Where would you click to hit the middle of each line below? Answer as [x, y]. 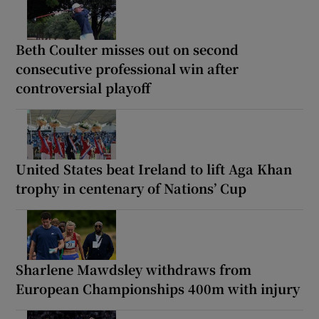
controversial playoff [84, 87]
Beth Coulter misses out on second [127, 49]
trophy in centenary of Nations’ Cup [131, 188]
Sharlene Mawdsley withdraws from [134, 269]
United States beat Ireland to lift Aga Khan [154, 168]
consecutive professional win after [127, 68]
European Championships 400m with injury [158, 288]
